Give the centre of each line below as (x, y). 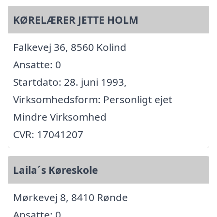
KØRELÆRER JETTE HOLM (76, 20)
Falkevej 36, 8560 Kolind (70, 47)
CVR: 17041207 (48, 134)
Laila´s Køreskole (55, 170)
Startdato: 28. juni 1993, (70, 82)
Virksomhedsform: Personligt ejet (93, 100)
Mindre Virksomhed (60, 117)
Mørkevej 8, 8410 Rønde (70, 197)
